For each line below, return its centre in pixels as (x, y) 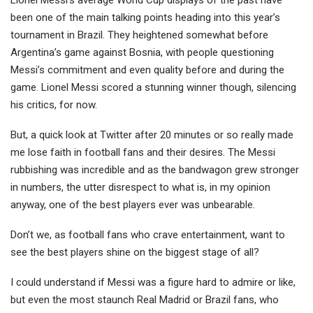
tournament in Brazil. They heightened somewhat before (139, 35)
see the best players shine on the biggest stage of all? (135, 253)
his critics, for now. (54, 105)
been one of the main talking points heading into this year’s (145, 18)
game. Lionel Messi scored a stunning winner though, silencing (153, 88)
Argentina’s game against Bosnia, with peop (110, 53)
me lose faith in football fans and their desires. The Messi (143, 153)
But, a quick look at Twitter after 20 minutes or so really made (152, 135)
